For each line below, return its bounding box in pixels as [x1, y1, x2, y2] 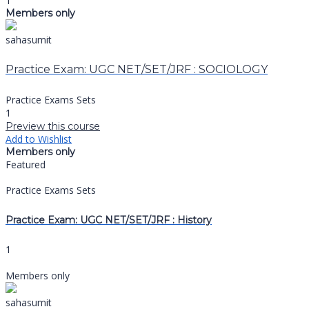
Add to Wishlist [6, 132, 72, 146]
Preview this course [6, 120, 100, 133]
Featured [6, 158, 46, 172]
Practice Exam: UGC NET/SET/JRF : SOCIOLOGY [6, 63, 268, 77]
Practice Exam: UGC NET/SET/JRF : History [6, 213, 212, 226]
